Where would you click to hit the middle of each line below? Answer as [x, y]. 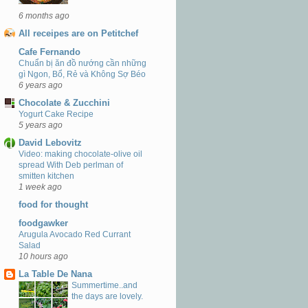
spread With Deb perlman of [71, 165]
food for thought [53, 205]
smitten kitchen [46, 176]
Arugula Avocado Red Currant [75, 234]
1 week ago [40, 187]
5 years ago [41, 124]
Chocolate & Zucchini [64, 102]
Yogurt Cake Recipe [56, 114]
